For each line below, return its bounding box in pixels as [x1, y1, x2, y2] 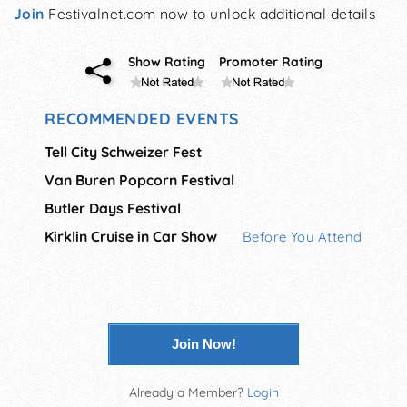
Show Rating [127, 53, 205, 70]
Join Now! [171, 335, 236, 352]
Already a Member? [128, 383, 247, 401]
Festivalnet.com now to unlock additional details [44, 5, 376, 24]
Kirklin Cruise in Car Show [45, 226, 218, 245]
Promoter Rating [218, 53, 323, 70]
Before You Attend [242, 227, 362, 245]
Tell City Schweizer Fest [45, 142, 203, 161]
